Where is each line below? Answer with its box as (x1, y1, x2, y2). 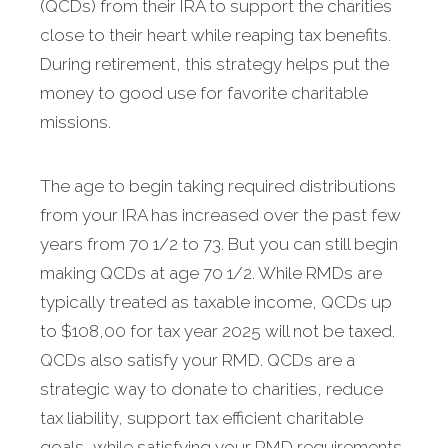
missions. (40, 112, 111, 133)
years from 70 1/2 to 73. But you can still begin (40, 234, 398, 255)
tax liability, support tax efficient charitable (40, 408, 363, 429)
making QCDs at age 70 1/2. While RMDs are (40, 263, 382, 284)
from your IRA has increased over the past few (40, 205, 401, 226)
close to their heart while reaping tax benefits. (40, 25, 391, 46)
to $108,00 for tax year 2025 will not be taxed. (40, 321, 395, 342)
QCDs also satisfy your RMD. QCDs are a (40, 350, 355, 371)
